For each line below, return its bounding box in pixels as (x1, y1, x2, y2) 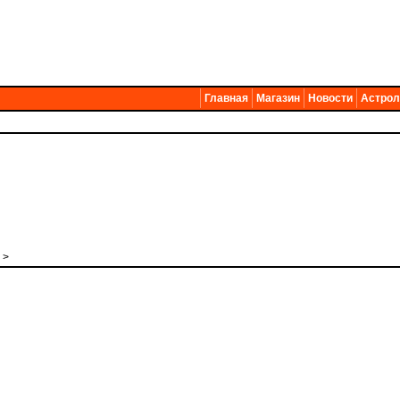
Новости (308, 92, 353, 104)
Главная (204, 92, 248, 104)
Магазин (256, 92, 300, 104)
